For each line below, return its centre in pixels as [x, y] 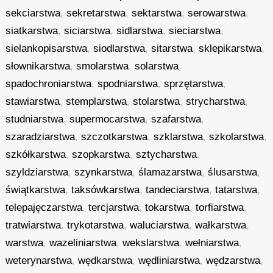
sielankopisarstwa [47, 48]
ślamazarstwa [170, 172]
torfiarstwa [220, 207]
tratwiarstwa [34, 225]
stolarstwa [157, 101]
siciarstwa [87, 31]
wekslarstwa [151, 243]
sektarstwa [157, 13]
